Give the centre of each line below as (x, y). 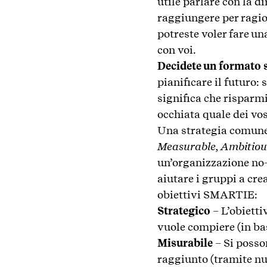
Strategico (184, 211)
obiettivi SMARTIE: (207, 195)
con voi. (177, 50)
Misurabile (185, 243)
